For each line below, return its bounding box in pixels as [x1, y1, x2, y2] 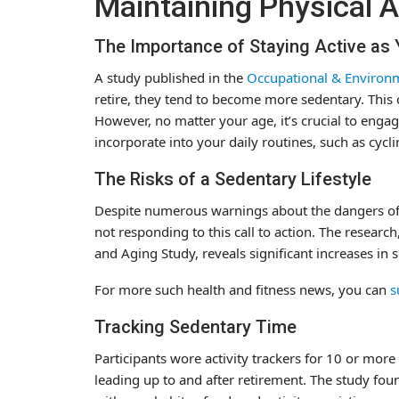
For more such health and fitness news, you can [94, 280, 390, 298]
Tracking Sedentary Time [94, 315, 297, 338]
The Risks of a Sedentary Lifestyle [94, 167, 371, 190]
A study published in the [94, 68, 247, 86]
